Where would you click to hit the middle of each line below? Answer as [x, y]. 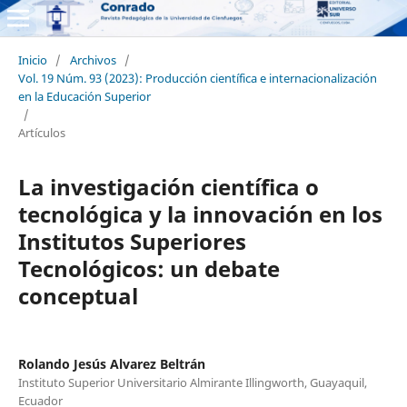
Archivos [93, 60]
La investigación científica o [168, 186]
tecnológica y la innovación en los [200, 213]
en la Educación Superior [84, 96]
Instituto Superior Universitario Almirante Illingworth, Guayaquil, [192, 382]
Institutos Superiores [132, 241]
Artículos [41, 132]
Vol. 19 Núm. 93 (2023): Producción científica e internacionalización [197, 78]
